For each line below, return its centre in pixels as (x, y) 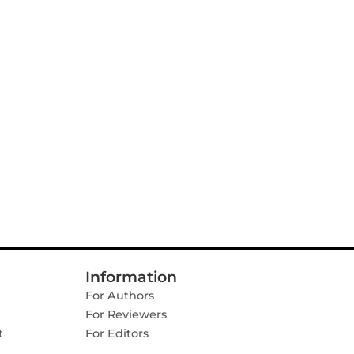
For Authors (120, 296)
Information (131, 277)
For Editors (117, 333)
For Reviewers (126, 314)
